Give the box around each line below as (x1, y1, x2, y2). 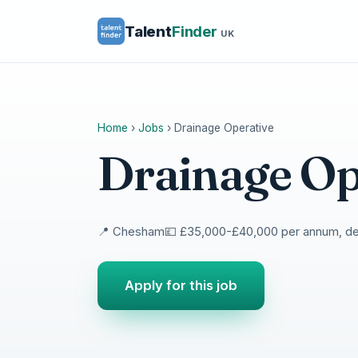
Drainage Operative (174, 121, 274, 134)
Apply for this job (125, 277, 237, 294)
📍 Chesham (97, 224, 165, 239)
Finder (171, 22, 217, 40)
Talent (125, 22, 172, 40)
